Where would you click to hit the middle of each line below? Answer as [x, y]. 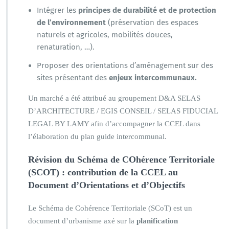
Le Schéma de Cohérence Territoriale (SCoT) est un [110, 208]
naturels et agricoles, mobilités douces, [105, 35]
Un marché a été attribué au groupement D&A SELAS [114, 98]
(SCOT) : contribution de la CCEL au [103, 172]
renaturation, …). [66, 47]
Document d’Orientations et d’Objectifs [107, 185]
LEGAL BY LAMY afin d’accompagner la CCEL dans [114, 123]
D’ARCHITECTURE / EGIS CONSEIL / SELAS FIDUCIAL [123, 111]
